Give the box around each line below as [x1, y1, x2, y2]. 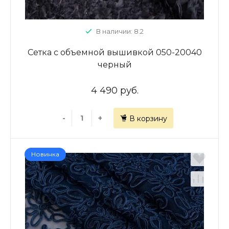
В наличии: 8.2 [96, 27, 144, 35]
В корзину [129, 114, 167, 123]
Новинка [31, 150, 59, 158]
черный [97, 60, 132, 70]
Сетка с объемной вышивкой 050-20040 [27, 48, 202, 57]
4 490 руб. [90, 85, 139, 96]
